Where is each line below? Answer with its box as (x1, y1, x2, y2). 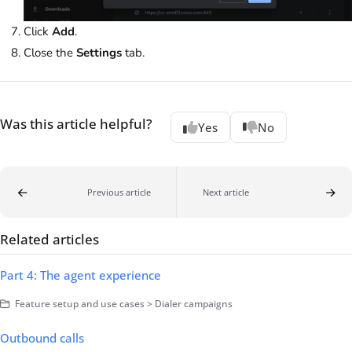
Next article (202, 186, 249, 199)
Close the (24, 44, 76, 60)
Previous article (86, 186, 151, 199)
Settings (76, 44, 122, 60)
